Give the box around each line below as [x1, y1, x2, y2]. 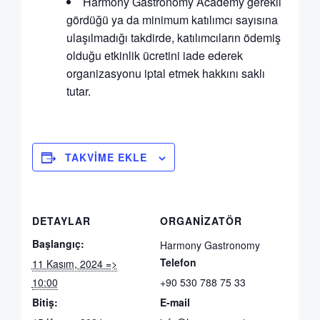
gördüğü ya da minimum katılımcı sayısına [66, 11, 278, 29]
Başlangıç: [31, 236, 84, 251]
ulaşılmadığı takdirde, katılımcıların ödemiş [66, 29, 281, 46]
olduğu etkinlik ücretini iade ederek [66, 47, 243, 64]
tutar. [66, 83, 91, 100]
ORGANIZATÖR [160, 214, 242, 229]
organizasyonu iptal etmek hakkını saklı [66, 65, 265, 82]
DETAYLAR [31, 214, 91, 229]
